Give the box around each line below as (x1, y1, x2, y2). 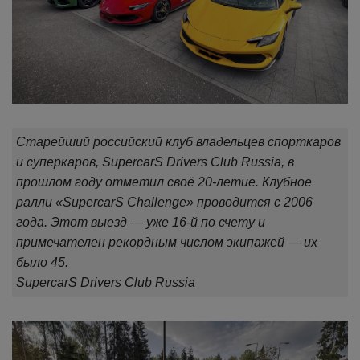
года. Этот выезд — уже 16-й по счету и (16, 215, 265, 229)
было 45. (16, 255, 68, 269)
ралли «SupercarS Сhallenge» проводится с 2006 (16, 194, 313, 209)
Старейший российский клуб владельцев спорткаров (16, 134, 341, 149)
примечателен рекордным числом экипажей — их (16, 235, 317, 249)
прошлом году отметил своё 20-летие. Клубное (16, 174, 312, 189)
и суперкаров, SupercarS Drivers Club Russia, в (16, 154, 294, 169)
